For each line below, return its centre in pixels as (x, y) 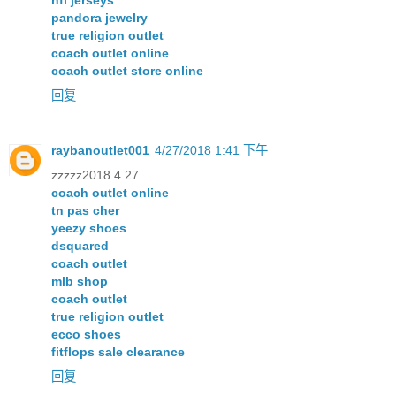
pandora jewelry (99, 18)
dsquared (80, 246)
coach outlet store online (127, 71)
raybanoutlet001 (100, 151)
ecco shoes (86, 335)
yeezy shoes (89, 228)
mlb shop (80, 282)
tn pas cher (85, 211)
